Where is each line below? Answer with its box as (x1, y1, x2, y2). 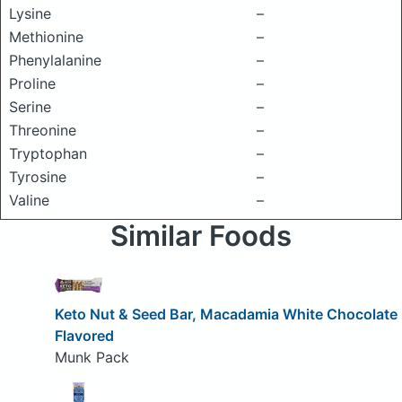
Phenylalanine (9, 51, 101, 69)
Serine (9, 98, 51, 116)
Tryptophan (9, 144, 87, 162)
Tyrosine (9, 168, 66, 186)
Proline (9, 74, 56, 92)
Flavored (54, 326, 114, 345)
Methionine (9, 28, 83, 46)
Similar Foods (110, 219, 292, 253)
